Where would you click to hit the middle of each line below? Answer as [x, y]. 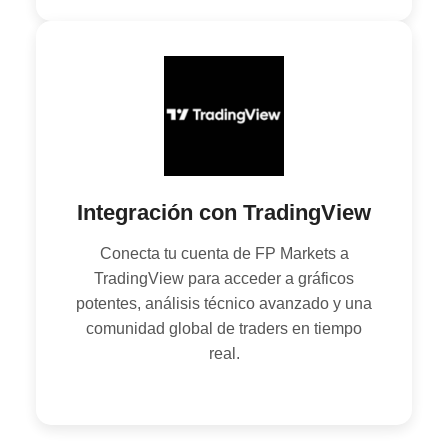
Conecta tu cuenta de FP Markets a [224, 253]
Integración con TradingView [224, 212]
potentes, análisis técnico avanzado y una [224, 303]
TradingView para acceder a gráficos [224, 278]
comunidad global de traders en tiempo [224, 328]
